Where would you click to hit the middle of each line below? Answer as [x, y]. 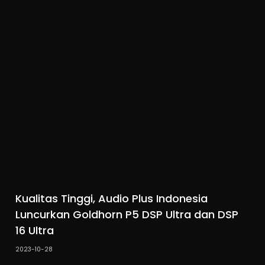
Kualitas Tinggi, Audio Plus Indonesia [112, 198]
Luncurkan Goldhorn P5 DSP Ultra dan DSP [127, 214]
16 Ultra [35, 230]
